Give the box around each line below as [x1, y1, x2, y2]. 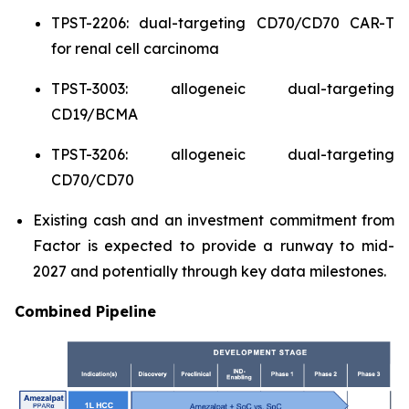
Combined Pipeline [15, 302, 156, 320]
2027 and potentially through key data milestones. [33, 262, 386, 280]
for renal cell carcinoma [51, 39, 219, 58]
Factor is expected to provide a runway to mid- [33, 236, 394, 255]
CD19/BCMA [51, 105, 138, 123]
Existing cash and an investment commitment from [33, 211, 394, 229]
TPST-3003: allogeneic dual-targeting [51, 79, 394, 98]
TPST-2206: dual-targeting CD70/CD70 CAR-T [51, 14, 394, 32]
